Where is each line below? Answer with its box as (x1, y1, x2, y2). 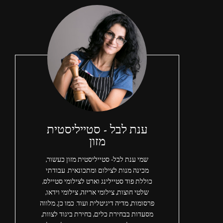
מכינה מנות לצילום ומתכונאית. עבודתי (45, 165, 149, 177)
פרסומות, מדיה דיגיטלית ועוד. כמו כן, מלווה (40, 198, 154, 210)
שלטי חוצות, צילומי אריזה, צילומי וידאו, (45, 187, 149, 199)
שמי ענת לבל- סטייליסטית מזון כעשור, (46, 154, 148, 166)
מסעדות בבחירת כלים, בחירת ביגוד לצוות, (41, 209, 153, 221)
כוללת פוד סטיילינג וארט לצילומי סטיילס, (42, 176, 152, 188)
